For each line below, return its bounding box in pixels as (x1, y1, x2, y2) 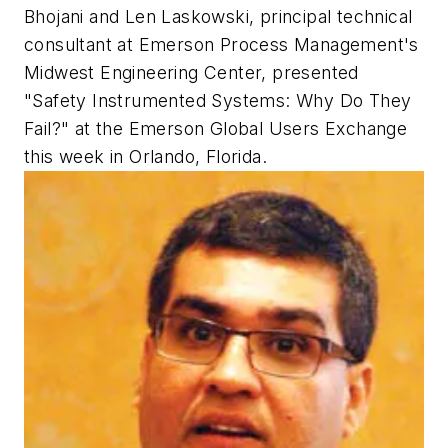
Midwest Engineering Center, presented (24, 62, 359, 84)
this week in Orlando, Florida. (24, 146, 267, 168)
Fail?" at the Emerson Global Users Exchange (24, 118, 408, 140)
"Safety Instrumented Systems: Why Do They (24, 90, 412, 112)
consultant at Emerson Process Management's (24, 34, 419, 56)
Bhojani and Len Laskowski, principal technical (24, 6, 413, 28)
